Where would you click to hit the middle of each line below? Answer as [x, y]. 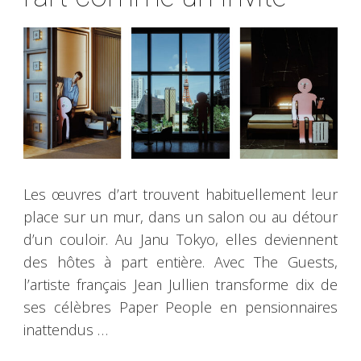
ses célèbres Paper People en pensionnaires [180, 307]
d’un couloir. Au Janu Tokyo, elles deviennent [180, 239]
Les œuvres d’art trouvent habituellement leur [180, 194]
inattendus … [66, 329]
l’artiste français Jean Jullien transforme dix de [180, 284]
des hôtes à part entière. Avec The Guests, [180, 261]
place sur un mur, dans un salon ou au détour [180, 216]
